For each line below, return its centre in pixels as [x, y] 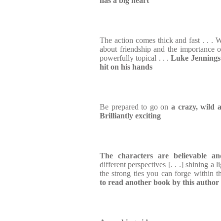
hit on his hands [126, 67]
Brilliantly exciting [130, 116]
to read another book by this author [159, 182]
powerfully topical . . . [135, 58]
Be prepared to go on [135, 107]
